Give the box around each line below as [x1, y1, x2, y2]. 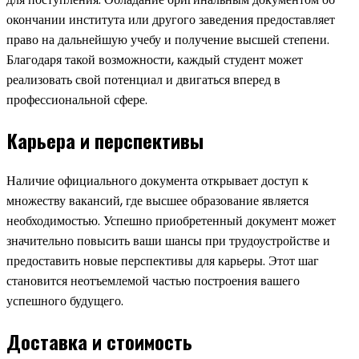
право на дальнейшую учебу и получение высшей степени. [6, 30, 329, 50]
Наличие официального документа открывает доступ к [6, 171, 309, 191]
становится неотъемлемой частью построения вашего [6, 272, 300, 291]
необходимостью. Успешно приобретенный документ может [6, 212, 336, 231]
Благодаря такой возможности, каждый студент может [6, 50, 303, 70]
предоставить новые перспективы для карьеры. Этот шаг [6, 252, 319, 271]
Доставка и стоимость [6, 327, 192, 357]
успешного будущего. [6, 292, 123, 311]
